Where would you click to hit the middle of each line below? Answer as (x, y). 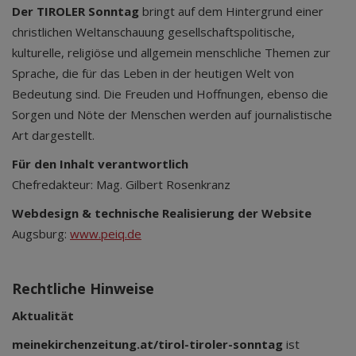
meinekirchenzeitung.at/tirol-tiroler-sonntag (147, 344)
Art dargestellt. (53, 135)
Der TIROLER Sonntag (77, 11)
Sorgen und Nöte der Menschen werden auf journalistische (172, 114)
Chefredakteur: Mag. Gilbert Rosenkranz (123, 184)
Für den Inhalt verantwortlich (102, 164)
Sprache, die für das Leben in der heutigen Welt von (153, 73)
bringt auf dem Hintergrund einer (233, 11)
